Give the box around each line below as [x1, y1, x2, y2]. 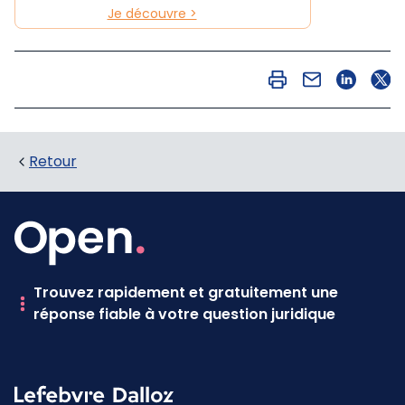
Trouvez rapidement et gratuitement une [33, 282, 339, 303]
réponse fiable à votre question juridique [33, 304, 336, 325]
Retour [29, 151, 77, 172]
